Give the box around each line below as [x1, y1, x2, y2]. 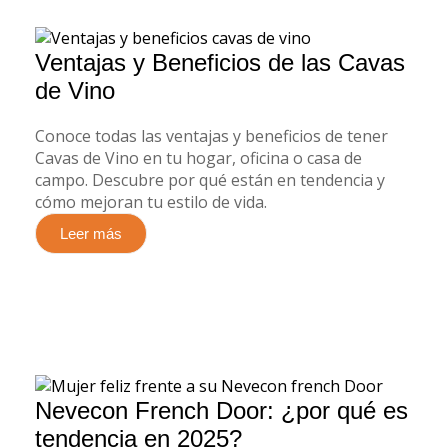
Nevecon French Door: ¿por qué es [35, 397, 408, 425]
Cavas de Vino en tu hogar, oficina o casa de [35, 146, 362, 169]
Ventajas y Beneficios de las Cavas [35, 48, 405, 76]
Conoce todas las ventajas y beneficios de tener [35, 124, 388, 147]
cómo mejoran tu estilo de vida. [35, 190, 267, 213]
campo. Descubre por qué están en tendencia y [35, 168, 385, 191]
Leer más [60, 224, 122, 242]
